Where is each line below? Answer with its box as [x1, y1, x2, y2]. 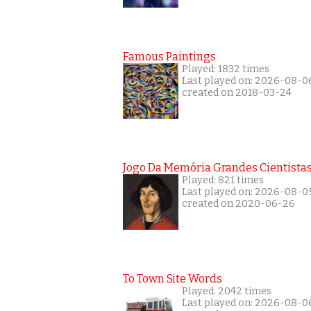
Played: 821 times [182, 174, 264, 186]
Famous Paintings [123, 49, 216, 63]
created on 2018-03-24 [182, 86, 292, 99]
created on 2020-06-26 [182, 197, 295, 210]
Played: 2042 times [182, 285, 271, 297]
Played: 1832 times [182, 62, 269, 75]
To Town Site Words [123, 271, 222, 285]
